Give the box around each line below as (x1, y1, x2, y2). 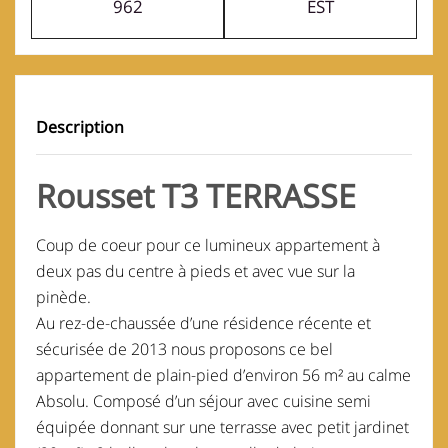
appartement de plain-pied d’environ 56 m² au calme (36, 364, 411, 387)
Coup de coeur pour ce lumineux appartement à (36, 234, 380, 257)
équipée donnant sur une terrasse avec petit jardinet (36, 416, 409, 439)
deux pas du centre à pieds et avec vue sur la (36, 260, 355, 283)
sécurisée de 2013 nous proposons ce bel (36, 338, 333, 361)
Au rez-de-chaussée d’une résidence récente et (36, 312, 371, 335)
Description (36, 116, 124, 139)
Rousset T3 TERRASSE (36, 174, 356, 218)
